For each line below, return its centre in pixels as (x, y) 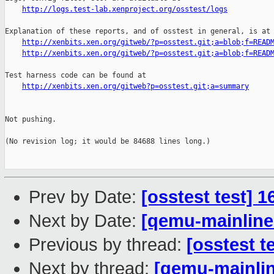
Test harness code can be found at (76, 76)
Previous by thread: (108, 245)
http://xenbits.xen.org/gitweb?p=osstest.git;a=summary (135, 87)
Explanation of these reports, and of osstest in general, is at (138, 31)
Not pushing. (31, 120)
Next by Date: (85, 221)
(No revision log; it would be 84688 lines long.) (108, 142)
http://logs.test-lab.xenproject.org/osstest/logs (125, 9)
